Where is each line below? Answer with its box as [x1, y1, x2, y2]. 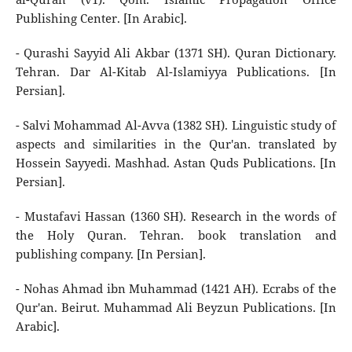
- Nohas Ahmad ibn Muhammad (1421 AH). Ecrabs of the [15, 280, 337, 297]
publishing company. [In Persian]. [15, 245, 206, 262]
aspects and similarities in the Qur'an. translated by [15, 135, 337, 152]
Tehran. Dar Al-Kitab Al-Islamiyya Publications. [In [15, 63, 337, 80]
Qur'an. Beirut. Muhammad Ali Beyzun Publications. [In [15, 299, 337, 316]
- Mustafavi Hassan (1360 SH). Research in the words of [15, 207, 337, 225]
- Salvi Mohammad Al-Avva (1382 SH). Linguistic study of [15, 116, 337, 134]
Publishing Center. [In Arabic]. [15, 9, 187, 27]
